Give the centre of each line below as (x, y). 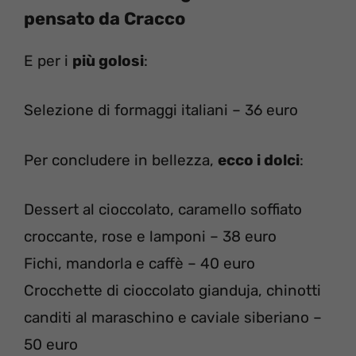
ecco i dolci (259, 160)
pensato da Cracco (104, 18)
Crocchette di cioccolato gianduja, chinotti (172, 291)
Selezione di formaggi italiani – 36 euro (161, 110)
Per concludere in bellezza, (121, 160)
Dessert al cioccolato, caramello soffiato (163, 210)
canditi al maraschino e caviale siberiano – (173, 318)
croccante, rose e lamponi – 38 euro (150, 237)
